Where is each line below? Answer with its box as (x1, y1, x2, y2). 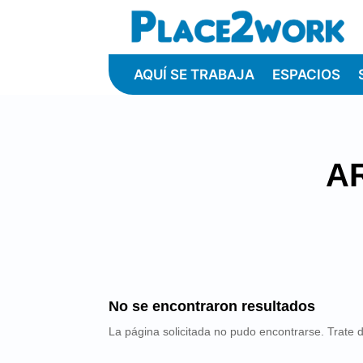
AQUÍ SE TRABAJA (134, 66, 254, 83)
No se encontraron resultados (109, 298, 316, 315)
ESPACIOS (272, 66, 340, 83)
